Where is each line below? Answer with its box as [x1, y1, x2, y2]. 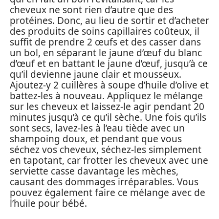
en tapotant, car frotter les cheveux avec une [10, 154, 208, 167]
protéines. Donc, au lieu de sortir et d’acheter [10, 14, 209, 27]
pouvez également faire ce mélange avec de [10, 186, 205, 199]
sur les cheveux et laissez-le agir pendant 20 [10, 100, 204, 113]
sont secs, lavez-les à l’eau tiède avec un [10, 122, 185, 134]
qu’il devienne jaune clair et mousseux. [10, 68, 181, 81]
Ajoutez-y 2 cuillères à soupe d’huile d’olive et [10, 79, 209, 91]
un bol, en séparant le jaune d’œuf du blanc [10, 46, 202, 59]
